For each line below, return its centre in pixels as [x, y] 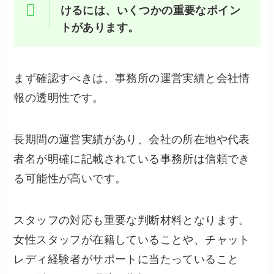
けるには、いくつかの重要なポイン [150, 10]
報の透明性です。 [59, 98]
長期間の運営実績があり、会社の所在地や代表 [132, 140]
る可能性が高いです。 [70, 179]
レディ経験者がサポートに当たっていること [126, 259]
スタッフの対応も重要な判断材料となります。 [132, 220]
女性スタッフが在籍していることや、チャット [132, 239]
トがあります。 [100, 27]
